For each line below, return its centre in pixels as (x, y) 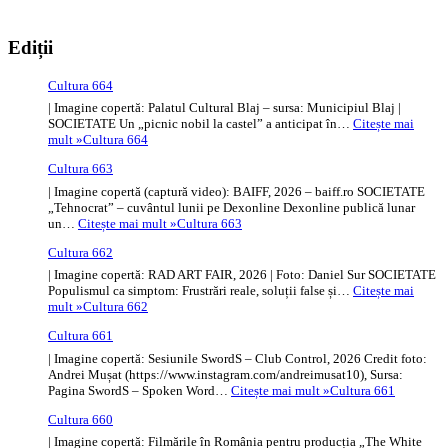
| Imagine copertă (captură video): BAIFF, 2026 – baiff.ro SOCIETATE (236, 191)
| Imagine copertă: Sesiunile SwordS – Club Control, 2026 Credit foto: (237, 358)
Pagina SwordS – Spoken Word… (139, 390)
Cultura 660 (80, 419)
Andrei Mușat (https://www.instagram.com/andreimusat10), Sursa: (225, 374)
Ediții (30, 48)
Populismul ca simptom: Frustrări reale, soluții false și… (200, 291)
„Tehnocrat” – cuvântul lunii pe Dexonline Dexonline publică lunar (231, 207)
